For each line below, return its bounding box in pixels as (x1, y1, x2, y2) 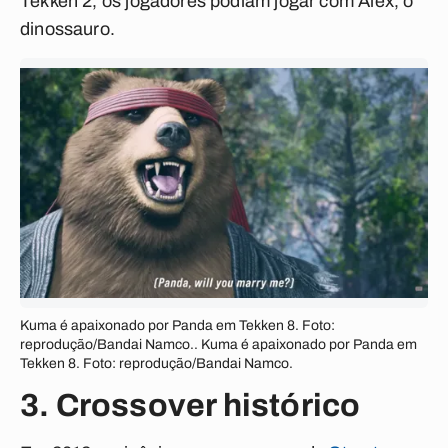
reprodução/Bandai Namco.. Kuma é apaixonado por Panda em (20, 337, 417, 352)
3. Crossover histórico (20, 388, 361, 423)
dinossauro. (20, 19, 115, 39)
